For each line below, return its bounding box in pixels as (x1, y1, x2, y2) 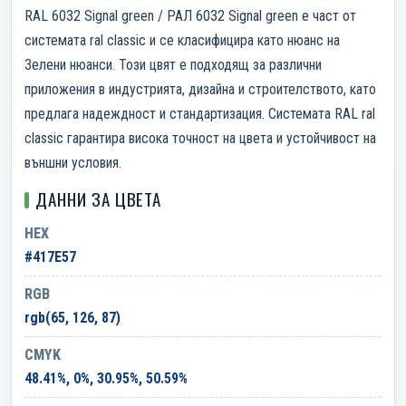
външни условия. (24, 153, 121, 171)
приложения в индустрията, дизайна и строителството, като (24, 80, 376, 98)
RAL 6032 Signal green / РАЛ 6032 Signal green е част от (24, 6, 356, 24)
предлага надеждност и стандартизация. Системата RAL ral (24, 104, 375, 122)
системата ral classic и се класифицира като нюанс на (24, 31, 340, 49)
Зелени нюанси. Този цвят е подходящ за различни (24, 55, 322, 73)
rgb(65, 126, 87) (24, 308, 121, 326)
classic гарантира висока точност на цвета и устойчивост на (24, 129, 376, 147)
